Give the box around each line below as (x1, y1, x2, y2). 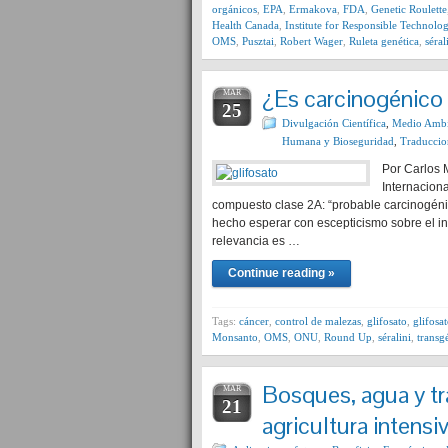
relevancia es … (212, 234, 300, 248)
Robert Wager (280, 35, 343, 47)
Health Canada (212, 19, 279, 31)
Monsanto (212, 331, 258, 343)
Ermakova (289, 3, 337, 15)
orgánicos (212, 3, 257, 15)
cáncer (239, 315, 269, 327)
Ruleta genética (349, 35, 419, 47)
